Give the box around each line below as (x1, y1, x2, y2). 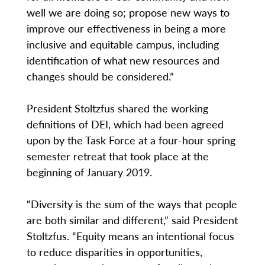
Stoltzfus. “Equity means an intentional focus (26, 228, 234, 244)
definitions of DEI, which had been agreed (26, 117, 224, 132)
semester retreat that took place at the (26, 148, 209, 164)
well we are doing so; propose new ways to (26, 5, 230, 20)
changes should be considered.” (26, 69, 174, 84)
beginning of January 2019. (26, 164, 152, 180)
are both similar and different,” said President (26, 212, 238, 228)
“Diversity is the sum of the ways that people (26, 196, 237, 212)
